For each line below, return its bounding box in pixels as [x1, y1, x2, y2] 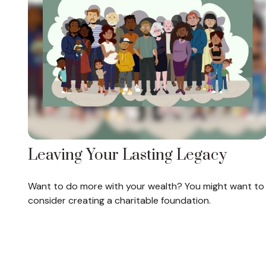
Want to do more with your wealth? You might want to [27, 179, 264, 192]
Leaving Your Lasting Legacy [27, 145, 227, 165]
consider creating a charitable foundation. [27, 194, 211, 207]
